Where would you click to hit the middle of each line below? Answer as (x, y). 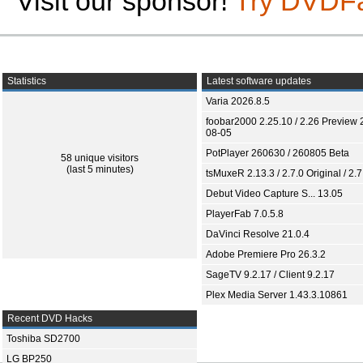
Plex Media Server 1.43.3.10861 (277, 295)
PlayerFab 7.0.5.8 (245, 214)
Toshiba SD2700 (43, 339)
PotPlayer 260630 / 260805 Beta (278, 153)
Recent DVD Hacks (49, 318)
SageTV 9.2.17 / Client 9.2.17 (270, 275)
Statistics (26, 81)
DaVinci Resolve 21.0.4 (258, 234)
